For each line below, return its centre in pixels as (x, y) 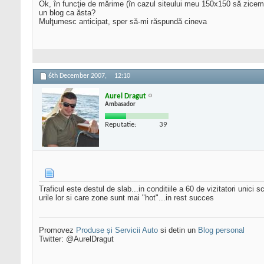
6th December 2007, (78, 76)
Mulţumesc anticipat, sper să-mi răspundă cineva (123, 22)
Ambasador (120, 104)
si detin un (178, 230)
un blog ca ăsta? (67, 13)
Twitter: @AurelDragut (76, 239)
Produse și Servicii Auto (117, 230)
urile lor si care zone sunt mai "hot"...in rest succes (126, 198)
